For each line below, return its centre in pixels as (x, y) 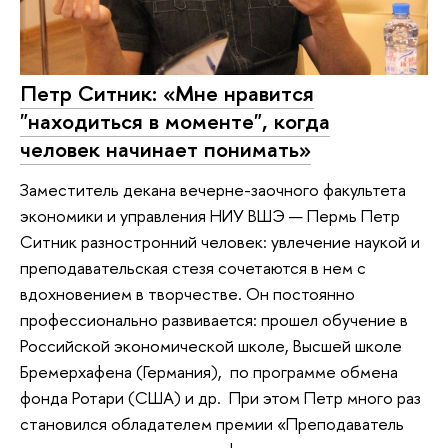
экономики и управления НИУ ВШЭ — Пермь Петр (210, 215)
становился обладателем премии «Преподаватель (212, 423)
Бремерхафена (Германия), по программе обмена (209, 371)
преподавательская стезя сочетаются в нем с (193, 267)
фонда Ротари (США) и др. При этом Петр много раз (220, 397)
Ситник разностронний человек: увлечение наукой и (220, 241)
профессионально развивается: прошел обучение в (214, 319)
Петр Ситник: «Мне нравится (167, 93)
